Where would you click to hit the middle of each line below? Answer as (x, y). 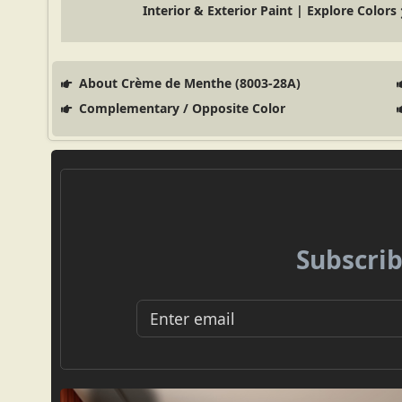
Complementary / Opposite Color (180, 109)
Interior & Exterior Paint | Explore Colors (270, 11)
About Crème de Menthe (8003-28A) (188, 83)
